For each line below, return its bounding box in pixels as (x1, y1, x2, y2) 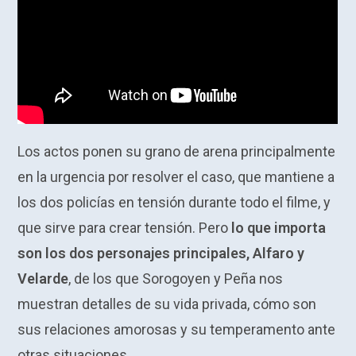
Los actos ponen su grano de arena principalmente (17, 143, 336, 161)
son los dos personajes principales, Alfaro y (17, 245, 305, 262)
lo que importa (231, 219, 327, 237)
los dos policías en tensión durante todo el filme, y (17, 194, 331, 211)
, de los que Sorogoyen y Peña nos (68, 270, 284, 288)
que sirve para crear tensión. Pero (17, 219, 232, 237)
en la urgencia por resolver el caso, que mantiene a (17, 168, 335, 186)
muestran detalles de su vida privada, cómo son (17, 296, 317, 313)
